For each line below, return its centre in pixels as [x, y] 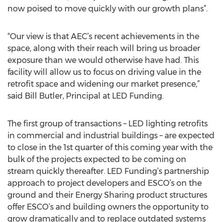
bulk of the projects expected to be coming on [97, 159]
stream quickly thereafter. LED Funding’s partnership [108, 171]
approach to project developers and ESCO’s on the [105, 183]
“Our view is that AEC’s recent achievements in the [103, 36]
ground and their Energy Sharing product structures [107, 195]
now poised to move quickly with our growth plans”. [108, 9]
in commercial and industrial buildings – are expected [111, 136]
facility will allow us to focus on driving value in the [104, 72]
